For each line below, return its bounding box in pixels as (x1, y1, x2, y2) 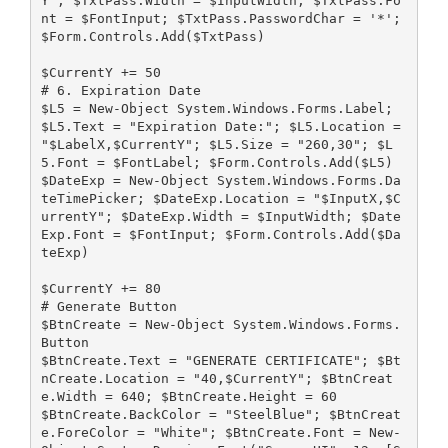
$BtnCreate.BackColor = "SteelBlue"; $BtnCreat (40, 406, 401, 422)
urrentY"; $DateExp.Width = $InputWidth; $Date (40, 208, 401, 224)
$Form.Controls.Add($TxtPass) (40, 28, 265, 44)
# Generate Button (40, 298, 177, 314)
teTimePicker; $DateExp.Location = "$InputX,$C (40, 190, 401, 206)
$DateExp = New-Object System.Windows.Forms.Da (40, 172, 401, 188)
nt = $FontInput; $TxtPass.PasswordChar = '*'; (40, 10, 401, 26)
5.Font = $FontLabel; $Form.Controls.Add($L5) (40, 154, 393, 170)
